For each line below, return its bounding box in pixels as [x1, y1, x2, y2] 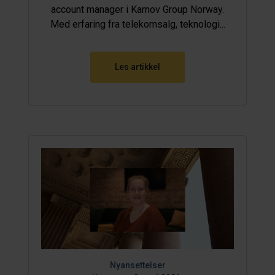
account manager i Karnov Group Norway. [51, 4, 224, 16]
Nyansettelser [109, 260, 166, 270]
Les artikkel [115, 62, 160, 72]
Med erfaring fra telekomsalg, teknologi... [50, 18, 225, 31]
